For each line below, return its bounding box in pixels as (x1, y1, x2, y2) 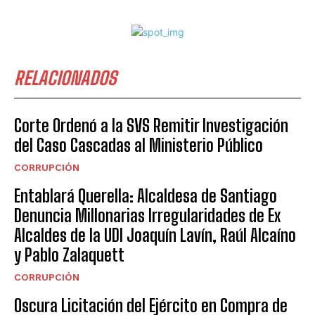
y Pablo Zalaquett (14, 245, 124, 266)
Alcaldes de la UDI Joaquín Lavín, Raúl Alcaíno (14, 225, 296, 246)
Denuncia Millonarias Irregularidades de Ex (14, 205, 281, 226)
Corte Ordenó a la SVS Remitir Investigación (14, 115, 288, 136)
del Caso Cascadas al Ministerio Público (14, 135, 263, 156)
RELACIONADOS (14, 67, 117, 90)
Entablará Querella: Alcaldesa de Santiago (14, 186, 277, 207)
